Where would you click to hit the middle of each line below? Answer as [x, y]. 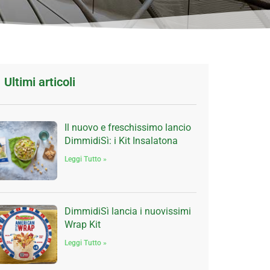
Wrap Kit [82, 224]
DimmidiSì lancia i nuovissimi [127, 211]
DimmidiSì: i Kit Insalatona [121, 141]
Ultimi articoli [39, 82]
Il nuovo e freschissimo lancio [127, 127]
